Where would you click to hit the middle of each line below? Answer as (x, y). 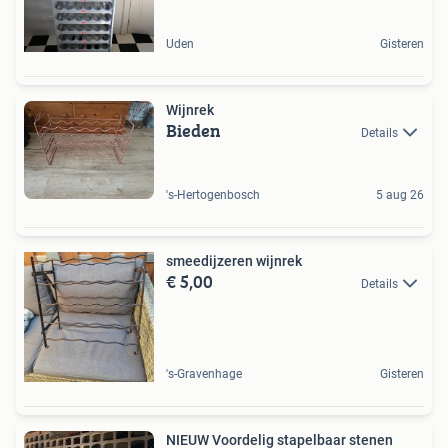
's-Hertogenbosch (213, 194)
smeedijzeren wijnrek (234, 260)
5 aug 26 (400, 194)
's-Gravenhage (204, 373)
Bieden (193, 131)
